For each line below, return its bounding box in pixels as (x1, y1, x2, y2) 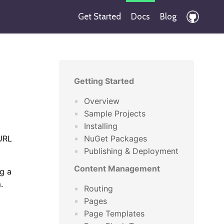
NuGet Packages (84, 133, 147, 143)
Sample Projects (84, 108, 145, 118)
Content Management (74, 163, 160, 173)
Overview (84, 96, 119, 106)
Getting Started (74, 76, 134, 86)
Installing (84, 121, 117, 131)
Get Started (78, 11, 121, 21)
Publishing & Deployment (84, 146, 178, 156)
